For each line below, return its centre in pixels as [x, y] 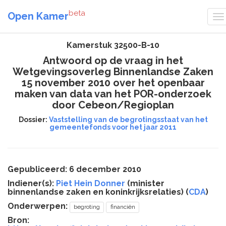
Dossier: [34, 120]
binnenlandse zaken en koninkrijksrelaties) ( [98, 192]
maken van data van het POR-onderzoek [113, 94]
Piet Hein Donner [91, 183]
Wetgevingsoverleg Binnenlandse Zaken [113, 72]
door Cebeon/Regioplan [113, 105]
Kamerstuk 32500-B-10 [113, 45]
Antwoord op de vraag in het [113, 61]
